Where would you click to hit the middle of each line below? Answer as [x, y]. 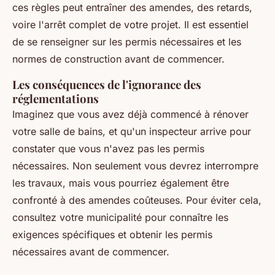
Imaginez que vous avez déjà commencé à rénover [130, 114]
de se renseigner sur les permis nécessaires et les [127, 42]
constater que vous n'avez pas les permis [108, 149]
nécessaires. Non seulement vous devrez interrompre [135, 166]
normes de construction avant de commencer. [118, 59]
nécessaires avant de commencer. [91, 252]
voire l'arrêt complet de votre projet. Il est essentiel [130, 25]
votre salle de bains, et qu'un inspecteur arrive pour [132, 131]
